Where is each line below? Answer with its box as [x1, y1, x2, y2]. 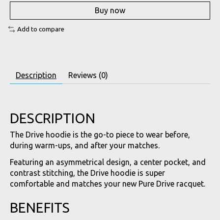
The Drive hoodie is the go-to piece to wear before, [10, 130, 190, 139]
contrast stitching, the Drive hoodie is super [10, 168, 165, 178]
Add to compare [17, 26, 64, 33]
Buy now [95, 6, 125, 15]
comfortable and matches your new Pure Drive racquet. [10, 179, 205, 189]
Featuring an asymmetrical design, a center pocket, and [10, 158, 206, 167]
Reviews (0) [68, 70, 108, 80]
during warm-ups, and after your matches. [10, 141, 160, 150]
